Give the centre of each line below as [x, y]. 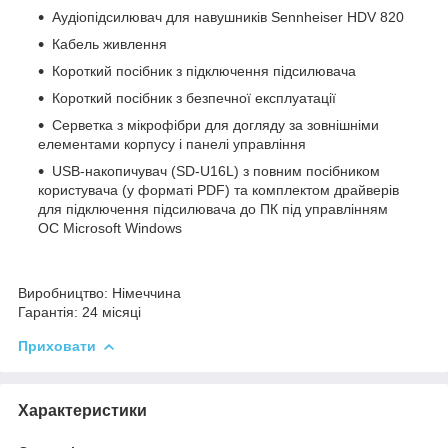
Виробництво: [63, 292]
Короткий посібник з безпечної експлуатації [194, 97]
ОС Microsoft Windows [110, 227]
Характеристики [82, 410]
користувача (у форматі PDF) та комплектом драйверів [218, 189]
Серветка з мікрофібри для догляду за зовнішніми [215, 124]
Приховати [57, 345]
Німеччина [144, 292]
